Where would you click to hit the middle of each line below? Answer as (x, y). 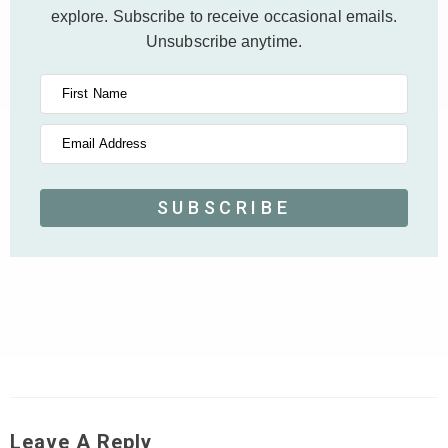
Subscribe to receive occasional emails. (255, 16)
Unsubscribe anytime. (224, 41)
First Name (94, 93)
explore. (81, 16)
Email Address (105, 143)
